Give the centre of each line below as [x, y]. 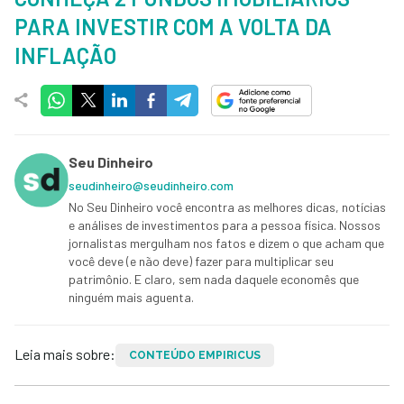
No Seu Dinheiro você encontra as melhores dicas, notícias [227, 207]
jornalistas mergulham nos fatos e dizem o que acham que [226, 243]
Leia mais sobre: [65, 353]
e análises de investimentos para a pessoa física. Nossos [225, 225]
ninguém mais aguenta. [131, 297]
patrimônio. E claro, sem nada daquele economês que [214, 279]
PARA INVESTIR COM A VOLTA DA [173, 26]
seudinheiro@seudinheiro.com [151, 185]
